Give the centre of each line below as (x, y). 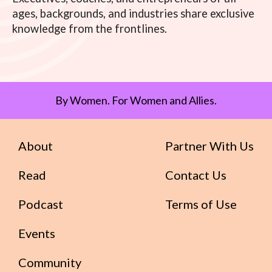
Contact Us (196, 175)
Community (50, 263)
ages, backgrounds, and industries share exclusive (133, 14)
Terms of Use (201, 204)
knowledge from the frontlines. (90, 29)
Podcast (41, 204)
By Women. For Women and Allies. (136, 100)
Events (37, 233)
